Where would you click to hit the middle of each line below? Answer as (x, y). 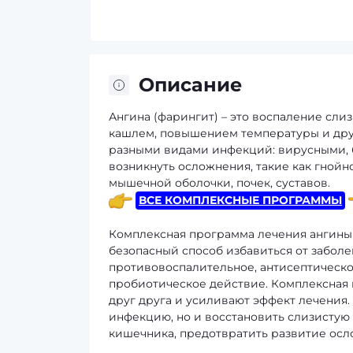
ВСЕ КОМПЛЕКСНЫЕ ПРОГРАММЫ (240, 200)
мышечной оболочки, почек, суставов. (219, 183)
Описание (190, 85)
